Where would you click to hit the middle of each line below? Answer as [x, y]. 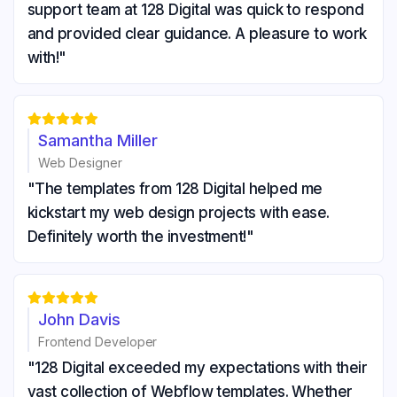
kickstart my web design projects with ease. [179, 212]
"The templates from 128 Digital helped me [175, 188]
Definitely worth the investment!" [141, 236]
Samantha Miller [98, 140]
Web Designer [80, 162]
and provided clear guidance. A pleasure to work [197, 33]
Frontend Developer [98, 341]
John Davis [79, 319]
